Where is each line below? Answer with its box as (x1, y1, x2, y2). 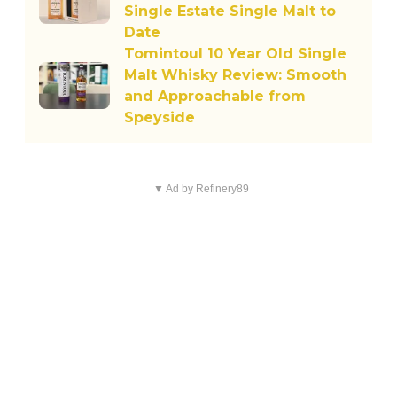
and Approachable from (124, 87, 306, 105)
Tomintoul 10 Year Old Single (124, 44, 346, 62)
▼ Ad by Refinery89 (152, 182, 249, 195)
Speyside (124, 108, 195, 126)
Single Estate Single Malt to (124, 2, 336, 19)
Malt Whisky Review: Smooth (124, 66, 346, 83)
